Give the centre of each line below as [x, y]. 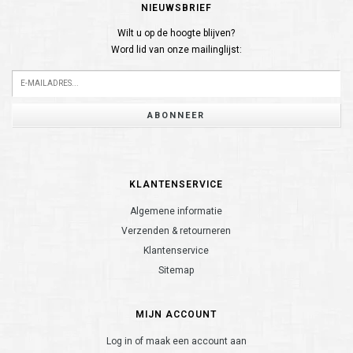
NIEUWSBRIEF [176, 8]
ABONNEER [176, 115]
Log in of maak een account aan [176, 341]
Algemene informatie [176, 211]
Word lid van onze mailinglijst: [176, 50]
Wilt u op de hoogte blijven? [176, 33]
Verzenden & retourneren [176, 231]
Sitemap [176, 270]
